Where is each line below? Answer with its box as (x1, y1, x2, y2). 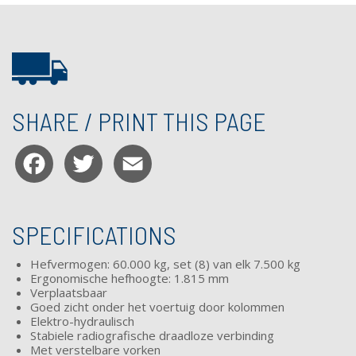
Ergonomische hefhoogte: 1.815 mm (29, 269, 229, 286)
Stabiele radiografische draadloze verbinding (29, 327, 274, 343)
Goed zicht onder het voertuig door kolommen (29, 298, 284, 315)
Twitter (112, 158, 156, 176)
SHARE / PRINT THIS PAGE (12, 105, 266, 136)
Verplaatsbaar (29, 284, 107, 300)
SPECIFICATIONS (12, 219, 176, 250)
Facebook (63, 158, 120, 176)
